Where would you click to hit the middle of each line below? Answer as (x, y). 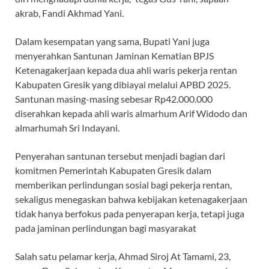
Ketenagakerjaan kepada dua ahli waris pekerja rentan (126, 70)
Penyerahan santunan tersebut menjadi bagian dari (120, 156)
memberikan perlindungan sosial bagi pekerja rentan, (123, 185)
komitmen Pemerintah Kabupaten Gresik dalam (113, 171)
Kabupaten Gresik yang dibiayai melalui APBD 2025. (123, 85)
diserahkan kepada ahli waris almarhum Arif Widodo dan (131, 113)
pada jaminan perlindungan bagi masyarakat (106, 228)
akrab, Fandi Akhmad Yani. (70, 13)
